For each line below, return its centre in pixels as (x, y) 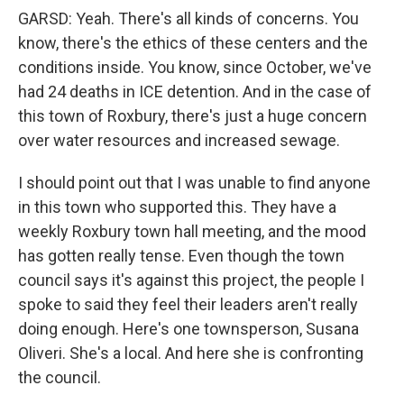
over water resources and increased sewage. (179, 140)
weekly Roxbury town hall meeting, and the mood (192, 231)
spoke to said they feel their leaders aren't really (188, 304)
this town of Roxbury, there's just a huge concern (193, 116)
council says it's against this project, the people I (191, 280)
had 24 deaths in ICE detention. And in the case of (195, 92)
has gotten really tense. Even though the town (181, 256)
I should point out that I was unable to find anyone (194, 183)
